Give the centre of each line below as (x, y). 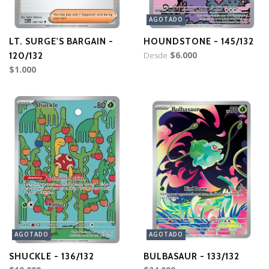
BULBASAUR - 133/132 (192, 256)
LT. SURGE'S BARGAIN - (61, 41)
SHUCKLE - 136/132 (52, 256)
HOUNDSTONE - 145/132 (199, 41)
